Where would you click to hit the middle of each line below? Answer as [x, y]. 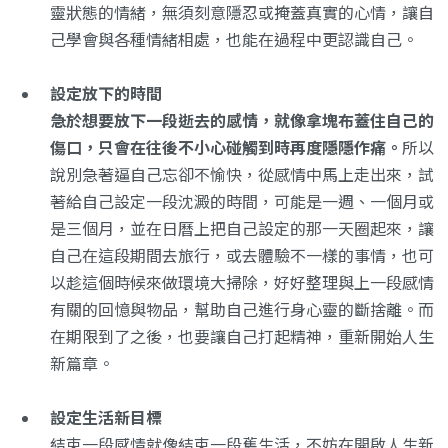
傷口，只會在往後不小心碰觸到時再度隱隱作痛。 [226, 148]
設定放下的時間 [106, 94]
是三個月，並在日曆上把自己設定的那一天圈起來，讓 [242, 229]
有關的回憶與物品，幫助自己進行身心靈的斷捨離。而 [242, 310]
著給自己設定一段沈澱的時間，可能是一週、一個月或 [242, 202]
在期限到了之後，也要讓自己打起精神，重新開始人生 [242, 337]
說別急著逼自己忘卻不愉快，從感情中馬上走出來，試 [242, 175]
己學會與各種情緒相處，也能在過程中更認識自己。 [234, 40]
